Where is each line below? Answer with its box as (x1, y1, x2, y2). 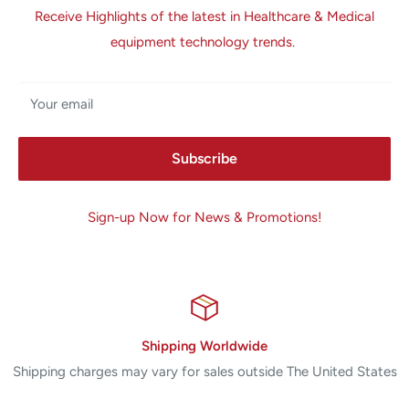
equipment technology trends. (110, 34, 299, 51)
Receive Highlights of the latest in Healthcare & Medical (35, 8, 374, 26)
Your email (30, 96, 93, 113)
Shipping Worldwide (142, 338, 267, 355)
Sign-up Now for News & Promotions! (88, 209, 321, 226)
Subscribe (172, 150, 237, 168)
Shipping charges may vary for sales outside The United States (12, 363, 397, 381)
